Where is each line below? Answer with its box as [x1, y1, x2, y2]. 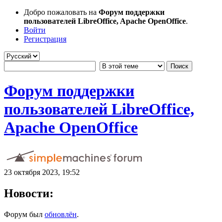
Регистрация [24, 35, 66, 43]
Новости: [4, 186, 54, 200]
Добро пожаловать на [24, 8, 99, 16]
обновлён [45, 210, 77, 219]
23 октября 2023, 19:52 [4, 167, 80, 176]
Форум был [4, 210, 45, 219]
